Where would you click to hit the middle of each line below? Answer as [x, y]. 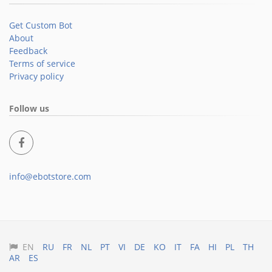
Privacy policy [36, 76]
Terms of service [42, 63]
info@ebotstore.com [50, 176]
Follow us [29, 108]
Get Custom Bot [41, 25]
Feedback [28, 51]
